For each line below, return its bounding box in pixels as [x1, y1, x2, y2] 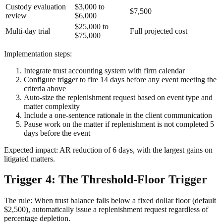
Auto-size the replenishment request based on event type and [24, 93, 213, 102]
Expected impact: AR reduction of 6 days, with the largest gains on [4, 145, 213, 154]
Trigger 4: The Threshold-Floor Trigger [4, 173, 207, 186]
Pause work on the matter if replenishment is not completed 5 [24, 119, 214, 128]
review [5, 11, 27, 20]
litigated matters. [4, 154, 55, 163]
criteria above [24, 84, 66, 93]
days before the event [24, 128, 90, 137]
